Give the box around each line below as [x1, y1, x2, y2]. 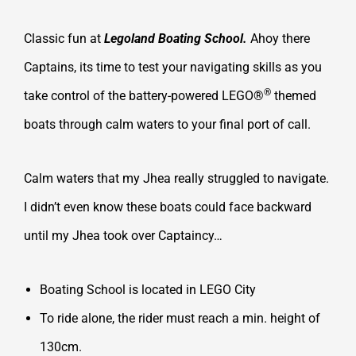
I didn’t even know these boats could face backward [24, 199, 311, 215]
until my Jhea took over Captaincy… [24, 227, 222, 243]
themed [271, 87, 316, 103]
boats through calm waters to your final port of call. [24, 116, 311, 132]
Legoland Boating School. [104, 30, 250, 46]
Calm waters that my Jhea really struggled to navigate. [24, 170, 329, 186]
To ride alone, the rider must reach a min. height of [40, 310, 320, 326]
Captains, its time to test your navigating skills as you [24, 59, 322, 75]
